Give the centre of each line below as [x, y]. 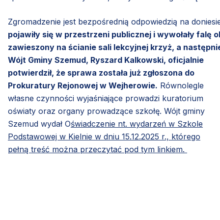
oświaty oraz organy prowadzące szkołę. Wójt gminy [106, 111]
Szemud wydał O [39, 124]
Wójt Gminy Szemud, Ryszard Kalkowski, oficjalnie [106, 60]
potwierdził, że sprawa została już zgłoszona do [101, 73]
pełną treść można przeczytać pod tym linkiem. [97, 149]
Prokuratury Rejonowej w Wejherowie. [83, 85]
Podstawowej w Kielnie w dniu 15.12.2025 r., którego [104, 137]
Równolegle [181, 85]
